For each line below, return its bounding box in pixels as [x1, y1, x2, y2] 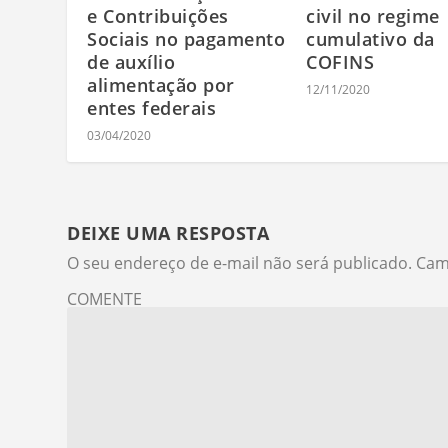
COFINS [306, 50, 374, 75]
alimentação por [87, 73, 235, 98]
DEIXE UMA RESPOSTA [67, 221, 270, 246]
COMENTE [67, 288, 143, 311]
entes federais [87, 96, 217, 121]
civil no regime [306, 4, 440, 29]
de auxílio [87, 50, 176, 75]
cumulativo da [306, 27, 435, 52]
